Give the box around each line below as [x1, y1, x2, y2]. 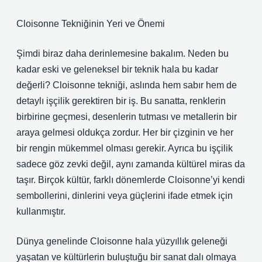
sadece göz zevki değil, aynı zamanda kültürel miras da [16, 159, 245, 169]
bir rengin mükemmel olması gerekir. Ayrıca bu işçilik [16, 143, 233, 153]
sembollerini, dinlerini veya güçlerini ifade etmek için [16, 191, 233, 201]
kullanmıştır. [16, 206, 65, 216]
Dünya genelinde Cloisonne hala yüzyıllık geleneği [16, 236, 227, 246]
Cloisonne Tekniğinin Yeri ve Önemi [16, 19, 165, 29]
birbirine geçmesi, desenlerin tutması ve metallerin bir [16, 112, 237, 122]
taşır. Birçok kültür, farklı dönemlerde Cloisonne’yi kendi [16, 175, 245, 185]
